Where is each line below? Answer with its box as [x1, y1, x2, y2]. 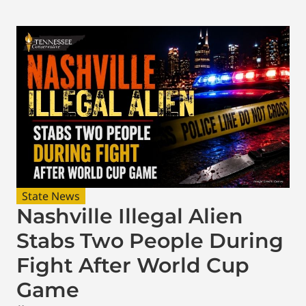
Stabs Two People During [16, 227, 283, 253]
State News [22, 188, 80, 204]
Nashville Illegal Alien [16, 203, 243, 229]
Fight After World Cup [16, 252, 249, 278]
